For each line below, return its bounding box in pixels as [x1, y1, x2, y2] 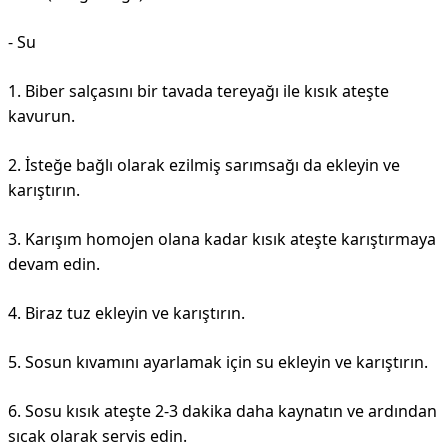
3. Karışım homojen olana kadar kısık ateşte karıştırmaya [8, 228, 436, 250]
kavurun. [8, 105, 75, 127]
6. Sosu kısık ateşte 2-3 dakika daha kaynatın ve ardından [8, 400, 437, 422]
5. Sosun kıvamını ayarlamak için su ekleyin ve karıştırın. [8, 351, 428, 373]
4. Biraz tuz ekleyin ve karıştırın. [8, 302, 245, 324]
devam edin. [8, 253, 100, 275]
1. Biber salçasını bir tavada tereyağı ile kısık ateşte [8, 80, 389, 102]
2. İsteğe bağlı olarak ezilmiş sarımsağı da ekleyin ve [8, 154, 400, 176]
